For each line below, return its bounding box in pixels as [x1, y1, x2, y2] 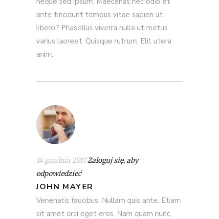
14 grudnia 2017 [36, 155, 86, 165]
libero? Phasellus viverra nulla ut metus [36, 22, 168, 33]
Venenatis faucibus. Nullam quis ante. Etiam [36, 195, 181, 205]
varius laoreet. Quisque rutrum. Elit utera [36, 36, 172, 46]
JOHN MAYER [36, 181, 93, 192]
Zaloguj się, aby [88, 155, 138, 165]
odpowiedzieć [36, 169, 81, 178]
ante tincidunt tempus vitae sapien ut [36, 9, 163, 20]
